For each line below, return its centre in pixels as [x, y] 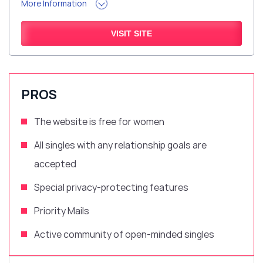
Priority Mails [63, 211]
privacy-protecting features [128, 188]
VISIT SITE [131, 34]
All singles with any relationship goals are [120, 145]
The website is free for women [99, 122]
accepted [55, 164]
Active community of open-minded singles [124, 235]
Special [50, 188]
